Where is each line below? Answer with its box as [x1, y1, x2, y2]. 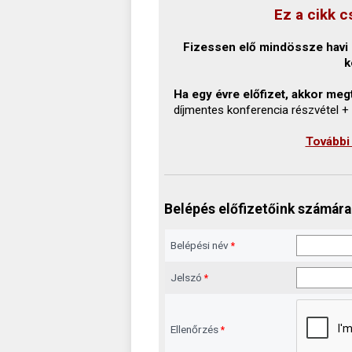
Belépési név [170, 239, 231, 252]
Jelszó [170, 271, 204, 284]
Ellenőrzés [170, 323, 221, 336]
